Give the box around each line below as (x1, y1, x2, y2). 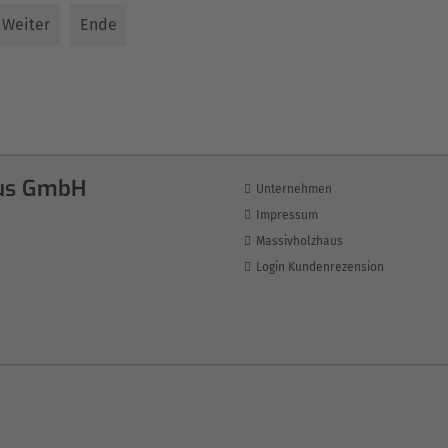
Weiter (2, 15, 50, 35)
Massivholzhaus (256, 234, 343, 249)
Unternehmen (256, 182, 332, 197)
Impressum (256, 208, 318, 223)
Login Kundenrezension (256, 260, 384, 275)
